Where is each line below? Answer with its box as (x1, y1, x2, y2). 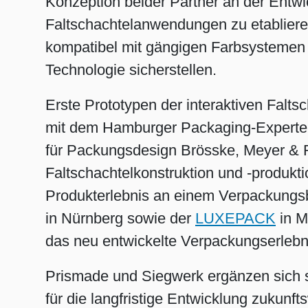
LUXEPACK (195, 209, 276, 227)
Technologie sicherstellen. (45, 60, 217, 78)
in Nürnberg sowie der (45, 209, 195, 227)
